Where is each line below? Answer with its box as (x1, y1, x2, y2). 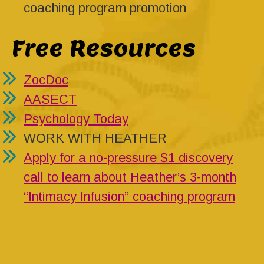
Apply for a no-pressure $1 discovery (24, 150, 233, 166)
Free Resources (12, 34, 196, 62)
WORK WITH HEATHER (24, 131, 167, 146)
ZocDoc (24, 72, 68, 88)
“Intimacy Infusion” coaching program (24, 189, 235, 204)
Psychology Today (24, 111, 128, 127)
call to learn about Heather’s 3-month (24, 170, 236, 185)
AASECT (24, 92, 77, 107)
